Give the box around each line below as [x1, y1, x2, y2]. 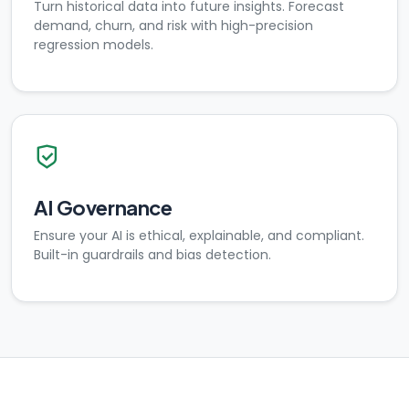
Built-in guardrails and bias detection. [34, 246, 271, 264]
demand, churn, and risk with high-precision [34, 16, 313, 35]
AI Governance [34, 194, 173, 220]
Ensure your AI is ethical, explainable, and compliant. [34, 226, 364, 245]
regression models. [34, 36, 153, 54]
